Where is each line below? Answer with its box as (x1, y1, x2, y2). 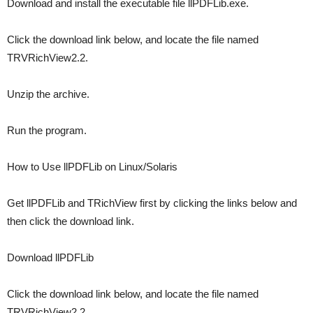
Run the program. (7, 124, 87, 137)
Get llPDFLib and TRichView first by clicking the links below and (7, 197, 297, 210)
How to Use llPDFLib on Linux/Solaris (7, 161, 177, 173)
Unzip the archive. (7, 88, 89, 101)
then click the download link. (7, 215, 134, 228)
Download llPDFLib (7, 252, 94, 264)
